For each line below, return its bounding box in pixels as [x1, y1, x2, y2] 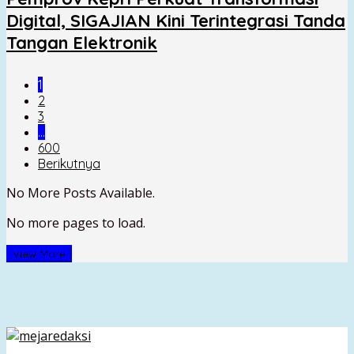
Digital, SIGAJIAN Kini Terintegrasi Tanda [6, 9, 345, 32]
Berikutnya [38, 156, 100, 172]
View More [13, 247, 66, 261]
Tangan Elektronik [6, 32, 157, 55]
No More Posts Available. [6, 184, 155, 202]
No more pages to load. [6, 214, 145, 232]
